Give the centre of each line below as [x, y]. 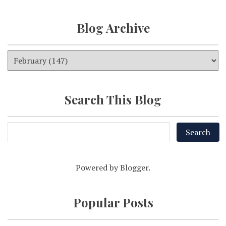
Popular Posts [113, 203]
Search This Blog [113, 100]
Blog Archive [113, 28]
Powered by [98, 168]
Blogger [134, 168]
